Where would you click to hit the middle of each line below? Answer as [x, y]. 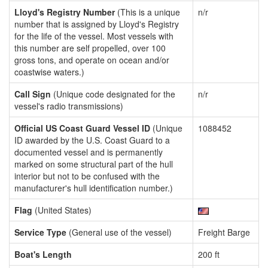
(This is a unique [147, 12]
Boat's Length [43, 254]
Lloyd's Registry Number [65, 12]
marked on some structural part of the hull [94, 164]
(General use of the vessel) [119, 232]
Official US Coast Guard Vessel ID [82, 128]
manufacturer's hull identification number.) [94, 188]
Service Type [40, 232]
